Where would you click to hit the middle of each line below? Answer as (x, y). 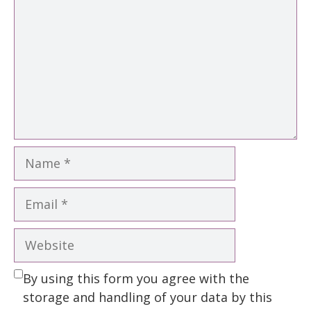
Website (38, 236)
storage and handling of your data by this (148, 297)
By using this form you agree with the (136, 278)
